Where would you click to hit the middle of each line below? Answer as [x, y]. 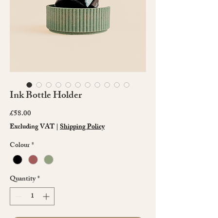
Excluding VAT [32, 127]
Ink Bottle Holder [46, 96]
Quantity [23, 179]
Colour [20, 145]
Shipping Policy [82, 127]
